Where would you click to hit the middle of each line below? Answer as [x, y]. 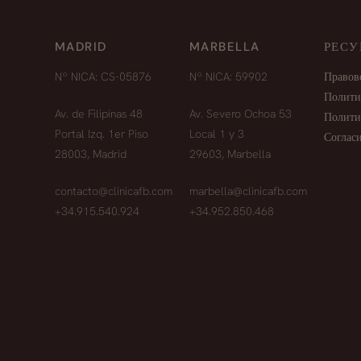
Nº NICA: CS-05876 [103, 77]
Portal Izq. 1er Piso [101, 134]
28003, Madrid [90, 154]
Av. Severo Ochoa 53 [240, 114]
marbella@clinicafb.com [248, 191]
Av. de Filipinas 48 [98, 114]
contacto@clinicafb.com [113, 191]
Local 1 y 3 [216, 134]
